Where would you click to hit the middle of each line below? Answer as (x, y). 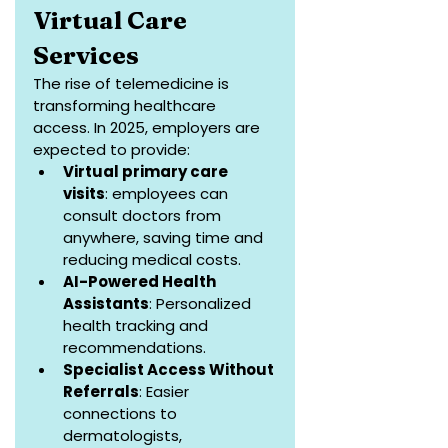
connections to (122, 414)
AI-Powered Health (141, 282)
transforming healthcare (126, 106)
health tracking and (137, 326)
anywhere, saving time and (165, 238)
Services (86, 55)
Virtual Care (112, 20)
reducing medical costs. (152, 260)
